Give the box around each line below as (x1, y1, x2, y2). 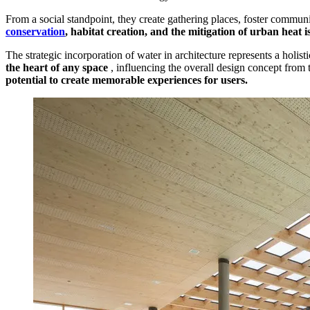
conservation (6, 26, 65, 38)
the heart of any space (6, 62, 111, 74)
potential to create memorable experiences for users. (6, 74, 248, 86)
